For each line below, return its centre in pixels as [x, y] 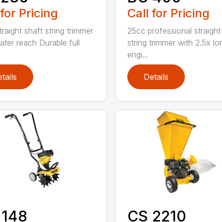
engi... [138, 54]
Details [156, 77]
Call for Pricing [168, 13]
